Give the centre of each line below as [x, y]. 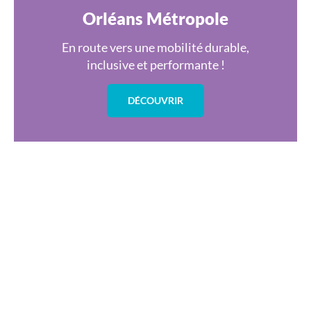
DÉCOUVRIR [155, 101]
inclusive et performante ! [155, 65]
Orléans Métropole [155, 19]
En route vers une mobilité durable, [155, 48]
